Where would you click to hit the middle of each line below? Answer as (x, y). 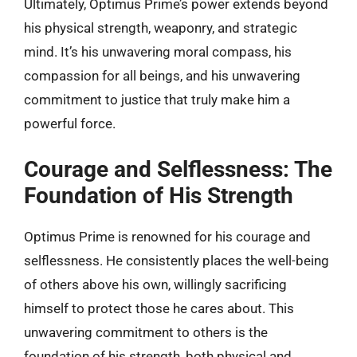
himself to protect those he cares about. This (159, 308)
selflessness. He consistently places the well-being (177, 260)
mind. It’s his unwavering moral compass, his (158, 52)
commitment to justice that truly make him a (157, 100)
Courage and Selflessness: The (178, 169)
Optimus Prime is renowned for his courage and (167, 236)
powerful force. (70, 124)
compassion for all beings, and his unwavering (162, 76)
